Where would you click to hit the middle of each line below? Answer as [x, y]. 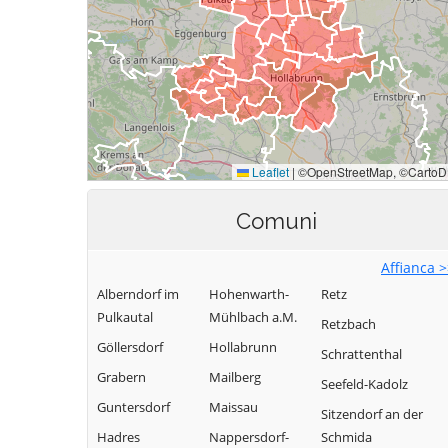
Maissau [233, 407]
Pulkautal [125, 317]
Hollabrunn [243, 347]
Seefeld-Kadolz [364, 384]
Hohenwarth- [249, 294]
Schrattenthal [361, 354]
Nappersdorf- [249, 437]
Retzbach [348, 324]
